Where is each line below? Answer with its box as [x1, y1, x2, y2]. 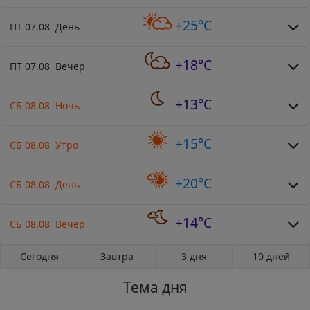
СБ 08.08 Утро [10, 138, 78, 152]
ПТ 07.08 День [10, 19, 80, 33]
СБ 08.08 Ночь [10, 98, 80, 112]
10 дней [253, 249, 290, 263]
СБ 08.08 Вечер [10, 217, 85, 230]
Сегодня [19, 249, 59, 263]
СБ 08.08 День [10, 177, 80, 191]
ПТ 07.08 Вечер [10, 59, 85, 73]
